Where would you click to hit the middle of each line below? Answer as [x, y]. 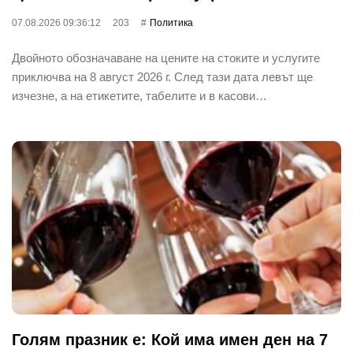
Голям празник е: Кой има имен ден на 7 [170, 339]
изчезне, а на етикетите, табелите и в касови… [139, 95]
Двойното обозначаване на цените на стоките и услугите [166, 58]
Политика [171, 22]
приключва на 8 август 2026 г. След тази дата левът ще [162, 76]
